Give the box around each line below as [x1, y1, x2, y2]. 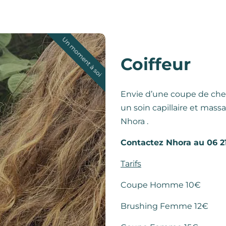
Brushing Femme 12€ [121, 201, 208, 211]
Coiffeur [121, 54, 191, 75]
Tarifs [121, 159, 141, 169]
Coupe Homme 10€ [121, 180, 201, 190]
